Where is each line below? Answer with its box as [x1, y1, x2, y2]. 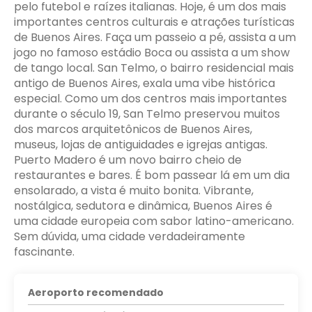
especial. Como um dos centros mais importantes [14, 91, 287, 107]
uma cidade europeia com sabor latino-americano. [14, 213, 294, 230]
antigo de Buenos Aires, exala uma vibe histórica [14, 75, 275, 92]
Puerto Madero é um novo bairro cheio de [14, 152, 242, 169]
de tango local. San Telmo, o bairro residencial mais [14, 60, 294, 77]
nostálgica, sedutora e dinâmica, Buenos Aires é [14, 198, 272, 214]
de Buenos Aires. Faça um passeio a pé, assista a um [14, 29, 296, 46]
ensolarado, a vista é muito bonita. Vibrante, [14, 182, 253, 199]
